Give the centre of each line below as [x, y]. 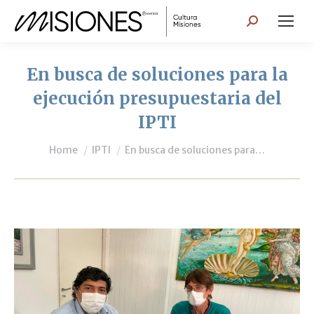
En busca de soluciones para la [157, 75]
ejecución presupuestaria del [157, 98]
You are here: [86, 143]
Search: [267, 23]
